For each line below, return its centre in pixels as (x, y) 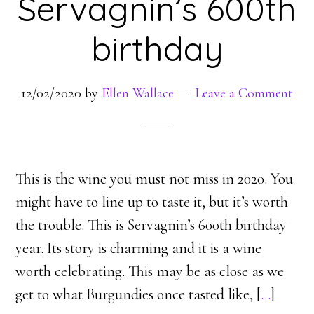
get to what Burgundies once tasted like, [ (138, 294)
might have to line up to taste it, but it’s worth (152, 202)
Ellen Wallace (138, 93)
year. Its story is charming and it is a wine (139, 248)
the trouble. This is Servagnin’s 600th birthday (151, 225)
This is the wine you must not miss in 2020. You (155, 179)
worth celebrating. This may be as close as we (150, 271)
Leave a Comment (244, 93)
